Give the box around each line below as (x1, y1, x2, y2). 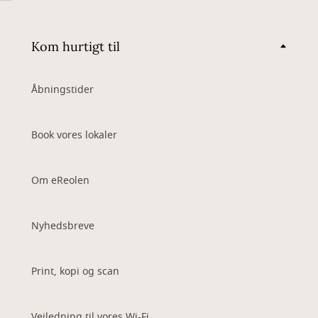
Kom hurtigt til (31, 38, 120, 55)
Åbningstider (31, 82, 94, 97)
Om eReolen (31, 173, 89, 188)
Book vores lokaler (31, 128, 117, 143)
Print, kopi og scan (31, 264, 119, 279)
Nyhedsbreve (31, 219, 94, 234)
